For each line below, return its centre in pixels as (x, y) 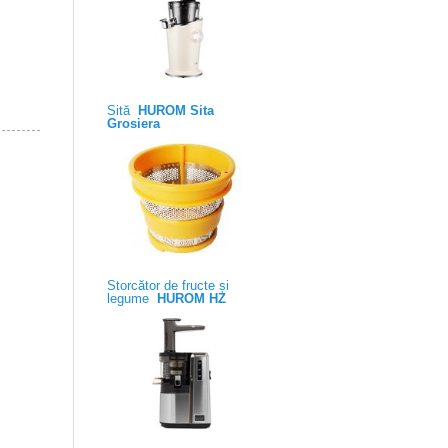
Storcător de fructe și (168, 286)
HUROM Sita (176, 111)
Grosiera (133, 124)
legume (132, 299)
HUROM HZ (191, 299)
